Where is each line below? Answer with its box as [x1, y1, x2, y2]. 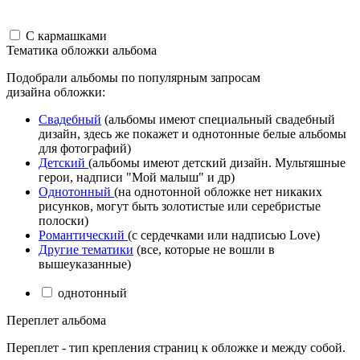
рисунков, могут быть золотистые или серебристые [39, 198, 321, 213]
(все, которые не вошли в [133, 242, 275, 256]
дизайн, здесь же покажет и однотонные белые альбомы [39, 126, 346, 141]
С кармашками [22, 28, 107, 43]
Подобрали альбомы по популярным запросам [6, 70, 260, 84]
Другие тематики [39, 242, 133, 256]
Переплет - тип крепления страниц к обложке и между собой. [6, 340, 346, 354]
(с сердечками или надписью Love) [128, 227, 320, 242]
